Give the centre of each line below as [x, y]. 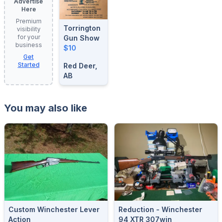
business [28, 45]
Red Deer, [80, 65]
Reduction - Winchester [160, 209]
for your [28, 37]
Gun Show [82, 38]
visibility [28, 29]
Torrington [82, 28]
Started [28, 65]
